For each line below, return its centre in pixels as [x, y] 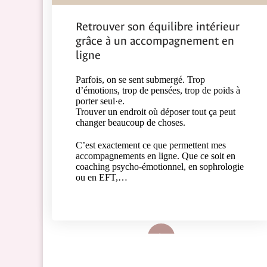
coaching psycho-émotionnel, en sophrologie [160, 166]
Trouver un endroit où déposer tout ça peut [156, 111]
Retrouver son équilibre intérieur [158, 26]
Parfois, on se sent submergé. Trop [140, 79]
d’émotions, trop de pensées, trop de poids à [158, 90]
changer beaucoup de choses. [131, 122]
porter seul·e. [100, 101]
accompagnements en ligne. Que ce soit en [156, 156]
